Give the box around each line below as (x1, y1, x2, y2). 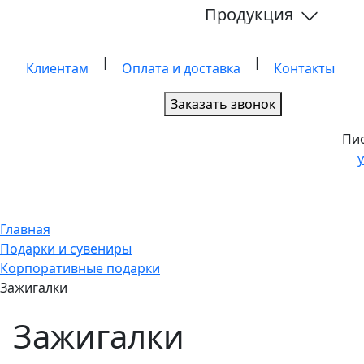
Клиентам (26, 59, 89, 77)
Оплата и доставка (122, 59, 240, 77)
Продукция (204, 3, 297, 26)
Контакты (274, 59, 335, 77)
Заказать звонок (171, 95, 276, 113)
